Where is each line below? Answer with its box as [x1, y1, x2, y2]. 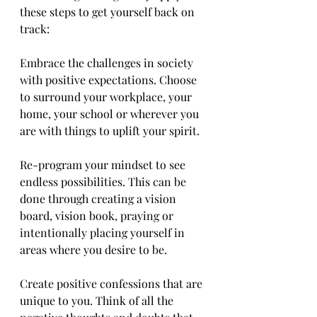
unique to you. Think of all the [20, 293, 176, 308]
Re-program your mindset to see [20, 157, 188, 172]
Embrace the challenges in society [20, 55, 196, 70]
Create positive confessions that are [20, 276, 205, 291]
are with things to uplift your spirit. [20, 123, 200, 138]
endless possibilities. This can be [20, 174, 189, 189]
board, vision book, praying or [20, 208, 176, 223]
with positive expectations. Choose [20, 72, 200, 87]
